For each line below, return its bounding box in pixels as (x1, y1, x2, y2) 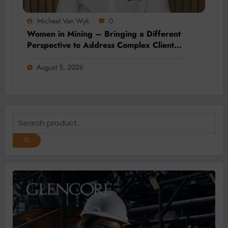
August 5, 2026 (37, 62, 83, 73)
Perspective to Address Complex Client (27, 39, 174, 51)
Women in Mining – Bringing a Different (27, 28, 181, 40)
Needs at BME (27, 50, 81, 63)
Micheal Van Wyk (37, 16, 89, 26)
